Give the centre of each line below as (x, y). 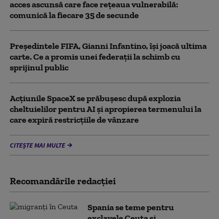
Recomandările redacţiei (63, 181)
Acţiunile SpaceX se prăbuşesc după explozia (95, 98)
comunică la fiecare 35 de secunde (74, 15)
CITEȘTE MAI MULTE (37, 145)
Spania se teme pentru (131, 207)
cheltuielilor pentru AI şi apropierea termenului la (106, 109)
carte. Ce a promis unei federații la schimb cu (95, 57)
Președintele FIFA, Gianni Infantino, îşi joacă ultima (108, 46)
